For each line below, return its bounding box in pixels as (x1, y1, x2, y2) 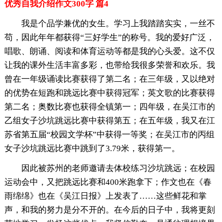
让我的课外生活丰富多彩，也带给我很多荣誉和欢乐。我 (4, 60, 215, 70)
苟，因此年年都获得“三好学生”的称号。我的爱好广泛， (4, 33, 215, 43)
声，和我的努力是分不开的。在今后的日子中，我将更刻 (4, 205, 215, 215)
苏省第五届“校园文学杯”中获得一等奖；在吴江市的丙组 (4, 130, 215, 140)
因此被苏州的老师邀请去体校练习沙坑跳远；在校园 (21, 164, 215, 173)
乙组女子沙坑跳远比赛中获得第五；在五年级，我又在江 (4, 116, 215, 126)
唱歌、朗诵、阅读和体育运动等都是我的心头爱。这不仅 (4, 47, 215, 56)
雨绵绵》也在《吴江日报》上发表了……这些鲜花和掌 (4, 191, 207, 201)
